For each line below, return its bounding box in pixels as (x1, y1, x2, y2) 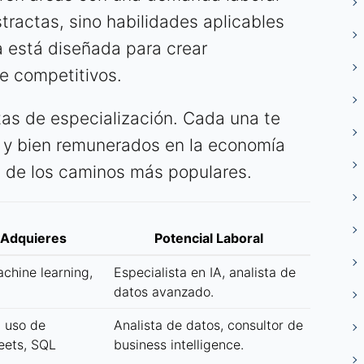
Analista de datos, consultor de (114, 317, 303, 334)
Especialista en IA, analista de (114, 264, 296, 281)
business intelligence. (114, 336, 244, 353)
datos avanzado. (114, 284, 214, 301)
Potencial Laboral (154, 230, 263, 247)
